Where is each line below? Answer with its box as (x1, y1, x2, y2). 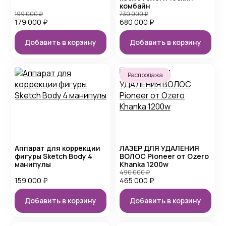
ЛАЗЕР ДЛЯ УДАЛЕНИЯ (120, 143, 199, 153)
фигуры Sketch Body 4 (15, 151, 92, 161)
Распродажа (128, 71, 163, 79)
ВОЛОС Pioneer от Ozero (120, 151, 209, 161)
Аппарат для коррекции (15, 143, 100, 153)
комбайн (120, 1, 150, 11)
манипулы (15, 159, 51, 169)
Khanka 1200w (120, 159, 168, 169)
